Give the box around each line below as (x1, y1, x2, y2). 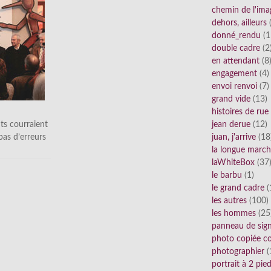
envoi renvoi (212, 82, 257, 91)
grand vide (212, 95, 250, 104)
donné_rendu (212, 31, 261, 41)
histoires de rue (212, 108, 269, 117)
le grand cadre (212, 184, 264, 193)
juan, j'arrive (212, 133, 256, 142)
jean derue (212, 120, 250, 129)
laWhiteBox (212, 158, 255, 168)
